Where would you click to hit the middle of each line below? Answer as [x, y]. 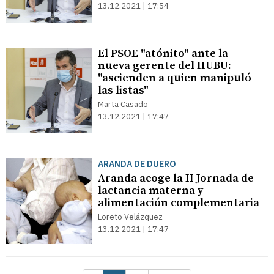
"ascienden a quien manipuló [175, 78]
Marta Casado [123, 104]
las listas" [123, 90]
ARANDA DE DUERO [137, 164]
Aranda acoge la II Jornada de [176, 178]
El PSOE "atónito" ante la [163, 54]
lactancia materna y [150, 191]
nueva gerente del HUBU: [165, 66]
